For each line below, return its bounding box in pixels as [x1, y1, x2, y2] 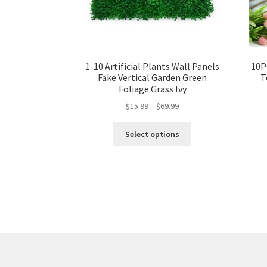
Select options [125, 128, 180, 139]
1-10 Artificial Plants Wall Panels [85, 60, 220, 72]
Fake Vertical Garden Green [98, 71, 207, 83]
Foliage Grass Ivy [118, 82, 187, 95]
